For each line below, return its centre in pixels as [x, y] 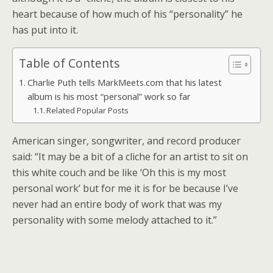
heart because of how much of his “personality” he [127, 14]
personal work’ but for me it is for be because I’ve [125, 188]
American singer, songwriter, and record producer [126, 141]
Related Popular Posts [88, 110]
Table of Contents [69, 63]
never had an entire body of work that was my [117, 204]
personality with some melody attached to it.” [115, 220]
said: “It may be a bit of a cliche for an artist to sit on [130, 157]
